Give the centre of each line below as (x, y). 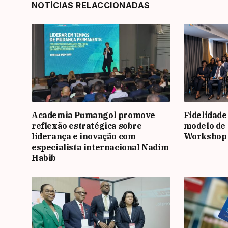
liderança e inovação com (84, 136)
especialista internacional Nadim (100, 147)
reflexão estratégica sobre (87, 125)
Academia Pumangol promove (94, 115)
